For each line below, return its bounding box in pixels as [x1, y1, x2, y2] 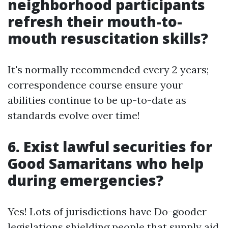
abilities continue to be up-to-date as [8, 93, 186, 106]
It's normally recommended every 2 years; [8, 63, 209, 76]
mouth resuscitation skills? [8, 28, 208, 48]
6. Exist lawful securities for [8, 136, 212, 156]
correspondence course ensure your [8, 78, 183, 91]
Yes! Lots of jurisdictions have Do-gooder [8, 205, 207, 218]
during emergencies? [8, 170, 163, 190]
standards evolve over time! [8, 108, 140, 122]
